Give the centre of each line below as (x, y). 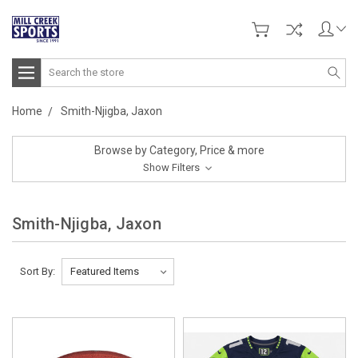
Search (59, 66)
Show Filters (173, 167)
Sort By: (38, 271)
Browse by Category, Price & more (179, 150)
